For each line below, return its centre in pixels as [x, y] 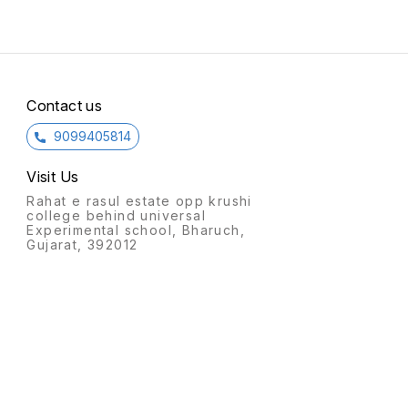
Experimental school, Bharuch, [136, 230]
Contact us [65, 106]
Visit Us [53, 177]
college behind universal [116, 216]
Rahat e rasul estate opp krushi [139, 201]
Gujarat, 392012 [82, 245]
